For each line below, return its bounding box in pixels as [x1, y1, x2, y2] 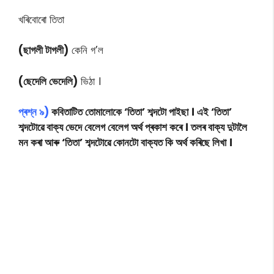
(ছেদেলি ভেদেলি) [18, 73, 78, 89]
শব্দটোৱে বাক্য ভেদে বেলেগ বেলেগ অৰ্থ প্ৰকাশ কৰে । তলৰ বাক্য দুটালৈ [18, 120, 247, 135]
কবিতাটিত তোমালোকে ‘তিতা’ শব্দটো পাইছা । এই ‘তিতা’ [49, 105, 232, 120]
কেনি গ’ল [68, 43, 103, 58]
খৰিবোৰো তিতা [18, 12, 64, 27]
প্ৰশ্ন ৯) [18, 105, 49, 120]
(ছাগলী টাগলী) [18, 43, 68, 58]
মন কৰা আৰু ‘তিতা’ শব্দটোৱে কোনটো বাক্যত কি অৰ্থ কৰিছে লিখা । [18, 135, 232, 150]
